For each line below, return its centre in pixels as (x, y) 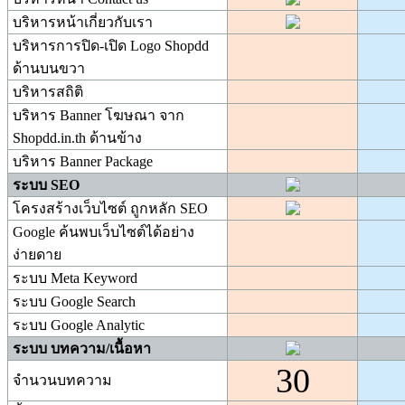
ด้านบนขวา (49, 69)
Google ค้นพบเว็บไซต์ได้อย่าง (104, 232)
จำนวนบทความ (62, 381)
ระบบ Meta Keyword (75, 278)
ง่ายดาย (37, 255)
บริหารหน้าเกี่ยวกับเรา (83, 23)
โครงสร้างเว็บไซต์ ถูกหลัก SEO (110, 209)
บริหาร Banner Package (83, 162)
